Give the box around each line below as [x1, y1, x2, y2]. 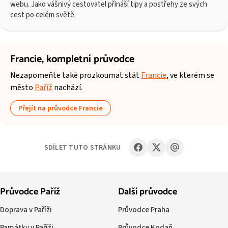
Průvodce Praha [118, 204, 169, 215]
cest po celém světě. [10, 9, 76, 20]
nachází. [52, 82, 82, 94]
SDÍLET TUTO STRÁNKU [44, 142, 121, 153]
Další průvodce [118, 184, 177, 199]
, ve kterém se [166, 70, 214, 81]
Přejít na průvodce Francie [18, 103, 103, 113]
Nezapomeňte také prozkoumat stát [10, 70, 141, 81]
